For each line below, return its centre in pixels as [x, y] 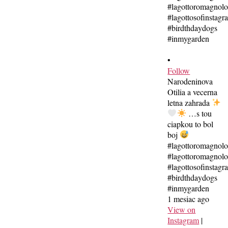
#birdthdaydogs [193, 177]
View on [182, 209]
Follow [179, 70]
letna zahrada [190, 102]
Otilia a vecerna [193, 92]
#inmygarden [189, 188]
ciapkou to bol [191, 124]
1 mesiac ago [189, 198]
